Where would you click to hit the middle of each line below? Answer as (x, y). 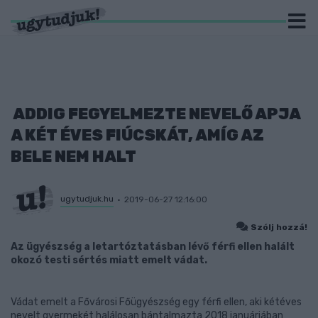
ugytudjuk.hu (87, 198)
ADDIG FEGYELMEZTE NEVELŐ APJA (155, 114)
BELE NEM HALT (73, 157)
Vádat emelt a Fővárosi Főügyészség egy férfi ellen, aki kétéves (156, 302)
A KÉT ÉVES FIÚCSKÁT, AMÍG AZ (137, 135)
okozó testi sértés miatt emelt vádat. (109, 260)
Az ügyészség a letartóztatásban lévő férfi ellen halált (153, 247)
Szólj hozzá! (279, 227)
